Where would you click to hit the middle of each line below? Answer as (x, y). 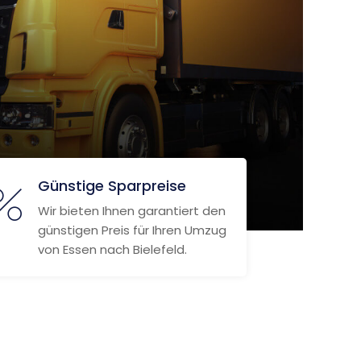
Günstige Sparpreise (112, 186)
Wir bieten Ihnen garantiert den (131, 211)
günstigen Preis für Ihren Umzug (132, 230)
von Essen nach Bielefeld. (112, 249)
